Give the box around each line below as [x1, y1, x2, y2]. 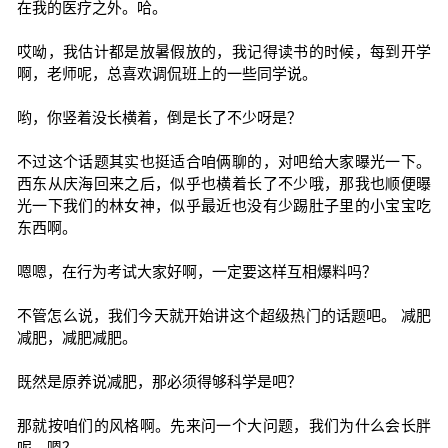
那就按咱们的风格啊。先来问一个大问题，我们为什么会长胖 [16, 417, 432, 434]
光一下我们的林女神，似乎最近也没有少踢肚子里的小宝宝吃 [16, 197, 432, 214]
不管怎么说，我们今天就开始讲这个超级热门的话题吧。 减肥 [16, 307, 432, 324]
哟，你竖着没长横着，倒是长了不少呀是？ [16, 109, 302, 126]
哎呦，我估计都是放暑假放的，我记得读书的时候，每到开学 [16, 43, 432, 60]
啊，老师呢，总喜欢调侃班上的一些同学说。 [16, 65, 317, 82]
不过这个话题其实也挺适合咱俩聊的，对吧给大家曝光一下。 [16, 153, 432, 170]
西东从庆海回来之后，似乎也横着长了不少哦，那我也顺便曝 [16, 175, 432, 192]
